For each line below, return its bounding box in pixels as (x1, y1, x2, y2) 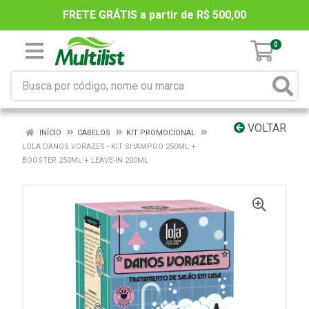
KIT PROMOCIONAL (126, 128, 195, 137)
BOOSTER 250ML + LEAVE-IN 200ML (22, 156, 148, 165)
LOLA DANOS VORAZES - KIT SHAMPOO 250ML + (22, 142, 196, 151)
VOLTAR (245, 121, 286, 134)
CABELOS (77, 128, 110, 137)
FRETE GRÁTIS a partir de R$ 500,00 (63, 8, 246, 21)
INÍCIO (37, 128, 61, 137)
